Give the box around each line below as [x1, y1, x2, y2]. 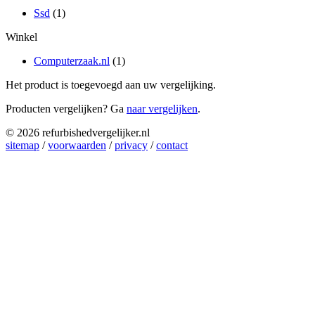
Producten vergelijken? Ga [6, 102, 127, 115]
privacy [115, 139, 148, 151]
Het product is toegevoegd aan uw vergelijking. [6, 78, 216, 91]
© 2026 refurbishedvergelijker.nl [6, 126, 150, 139]
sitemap [6, 139, 39, 151]
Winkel [6, 30, 37, 43]
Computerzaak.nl [34, 54, 110, 67]
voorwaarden [48, 139, 106, 151]
